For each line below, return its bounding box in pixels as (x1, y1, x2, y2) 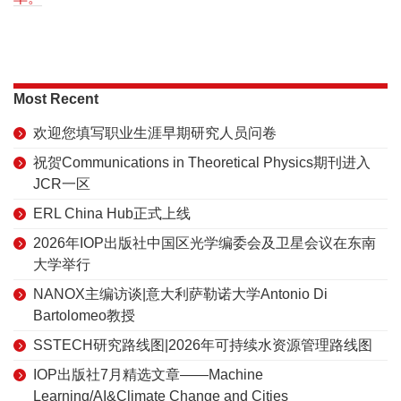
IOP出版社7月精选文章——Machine (33, 366, 263, 382)
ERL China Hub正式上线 (33, 205, 191, 221)
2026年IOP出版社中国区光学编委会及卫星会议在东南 (33, 235, 376, 251)
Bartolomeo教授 (33, 307, 135, 323)
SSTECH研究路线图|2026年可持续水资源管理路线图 (33, 337, 372, 353)
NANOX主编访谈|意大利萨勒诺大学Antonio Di (33, 286, 328, 302)
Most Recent (13, 90, 98, 107)
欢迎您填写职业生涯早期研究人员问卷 (33, 124, 277, 141)
